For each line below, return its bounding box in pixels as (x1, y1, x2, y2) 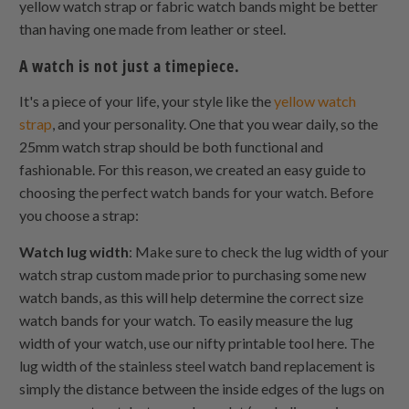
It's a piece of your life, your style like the (19, 91, 275, 110)
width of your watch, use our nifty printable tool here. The (19, 333, 375, 351)
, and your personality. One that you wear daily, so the (52, 114, 379, 132)
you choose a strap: (19, 205, 140, 224)
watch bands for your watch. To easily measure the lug (19, 310, 354, 329)
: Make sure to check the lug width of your (129, 242, 390, 260)
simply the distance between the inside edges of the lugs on (19, 379, 385, 397)
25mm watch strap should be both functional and (19, 137, 324, 155)
